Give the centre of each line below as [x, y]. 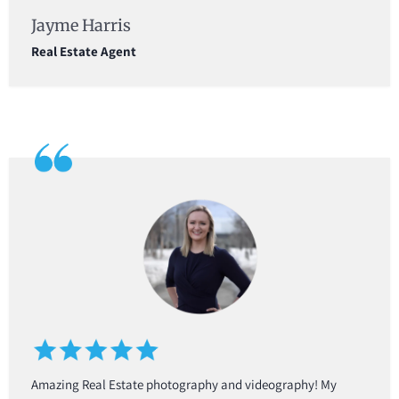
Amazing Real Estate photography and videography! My [184, 384]
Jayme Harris [81, 26]
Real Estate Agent [84, 52]
